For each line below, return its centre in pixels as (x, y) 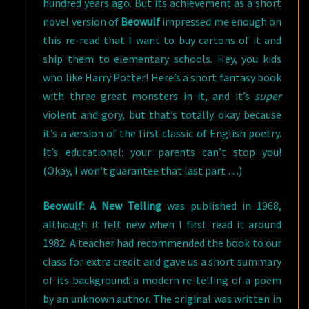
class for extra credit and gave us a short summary (162, 261)
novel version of (82, 21)
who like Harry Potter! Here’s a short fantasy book (162, 77)
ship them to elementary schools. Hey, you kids (162, 58)
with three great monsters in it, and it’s (149, 96)
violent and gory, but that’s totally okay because (162, 114)
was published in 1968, (222, 205)
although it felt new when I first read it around (162, 224)
